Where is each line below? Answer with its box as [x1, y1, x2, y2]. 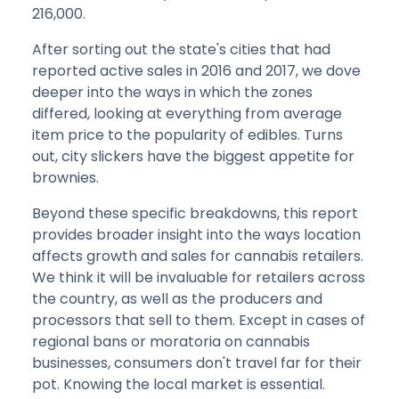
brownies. [32, 167, 99, 188]
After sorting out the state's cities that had [32, 38, 330, 60]
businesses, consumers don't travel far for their [32, 352, 362, 373]
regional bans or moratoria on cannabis [32, 330, 310, 352]
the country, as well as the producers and [32, 288, 322, 309]
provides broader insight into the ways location [32, 224, 361, 245]
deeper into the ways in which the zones [32, 81, 313, 102]
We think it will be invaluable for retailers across [32, 266, 365, 288]
